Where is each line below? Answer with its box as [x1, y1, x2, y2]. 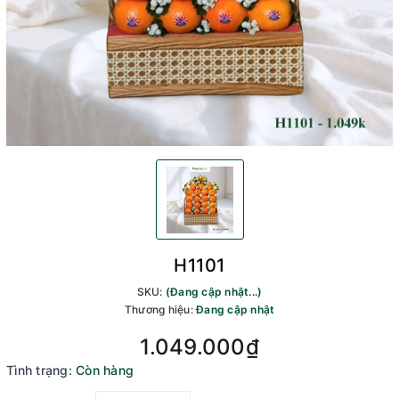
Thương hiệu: [124, 303, 196, 316]
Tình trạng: [6, 362, 72, 378]
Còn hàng [76, 362, 134, 378]
